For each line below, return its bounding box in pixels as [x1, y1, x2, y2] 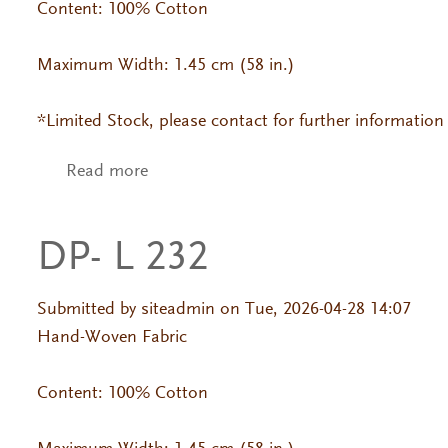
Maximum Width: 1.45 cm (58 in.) [36, 56, 295, 75]
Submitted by [36, 300, 141, 319]
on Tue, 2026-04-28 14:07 [214, 300, 411, 319]
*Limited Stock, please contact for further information [36, 112, 444, 131]
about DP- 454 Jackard [147, 163, 317, 182]
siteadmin [140, 300, 215, 319]
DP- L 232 [36, 237, 208, 280]
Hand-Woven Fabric [36, 328, 192, 347]
